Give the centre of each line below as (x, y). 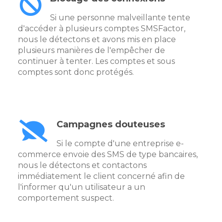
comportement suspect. (66, 198)
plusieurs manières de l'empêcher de (91, 51)
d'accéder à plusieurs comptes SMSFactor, (102, 29)
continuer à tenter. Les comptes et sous (96, 61)
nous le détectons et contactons (82, 166)
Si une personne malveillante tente (120, 18)
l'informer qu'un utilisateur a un (82, 187)
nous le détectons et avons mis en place (97, 40)
